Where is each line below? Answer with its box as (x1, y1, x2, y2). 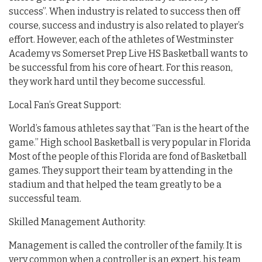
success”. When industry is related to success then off (9, 5, 240, 17)
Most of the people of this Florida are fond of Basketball (9, 150, 247, 162)
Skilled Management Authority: (9, 216, 146, 227)
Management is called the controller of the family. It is (9, 239, 242, 251)
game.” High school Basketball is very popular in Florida (9, 136, 251, 148)
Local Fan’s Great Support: (9, 99, 121, 111)
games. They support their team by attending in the (9, 164, 233, 176)
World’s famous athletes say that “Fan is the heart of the (9, 122, 249, 134)
